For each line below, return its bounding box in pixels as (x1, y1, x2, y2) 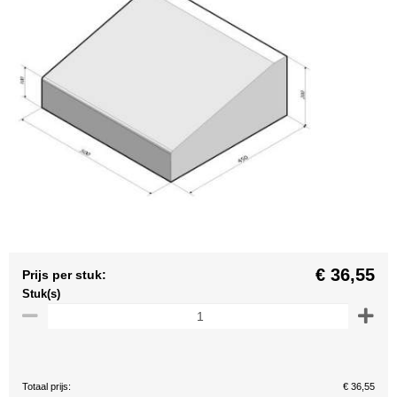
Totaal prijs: (22, 381, 71, 392)
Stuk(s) (22, 287, 60, 300)
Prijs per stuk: (22, 268, 106, 282)
